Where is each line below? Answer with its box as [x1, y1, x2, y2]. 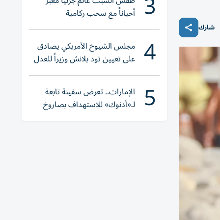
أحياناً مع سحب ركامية [66, 5, 135, 22]
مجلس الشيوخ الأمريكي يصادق [37, 38, 135, 55]
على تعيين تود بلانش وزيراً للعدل [34, 51, 135, 67]
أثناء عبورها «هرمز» [77, 109, 135, 126]
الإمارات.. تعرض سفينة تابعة [45, 83, 135, 100]
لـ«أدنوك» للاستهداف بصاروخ [43, 96, 135, 113]
